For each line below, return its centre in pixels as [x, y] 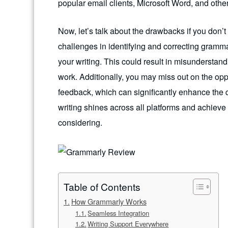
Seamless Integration [119, 213]
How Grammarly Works [109, 202]
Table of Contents [102, 187]
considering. [80, 123]
